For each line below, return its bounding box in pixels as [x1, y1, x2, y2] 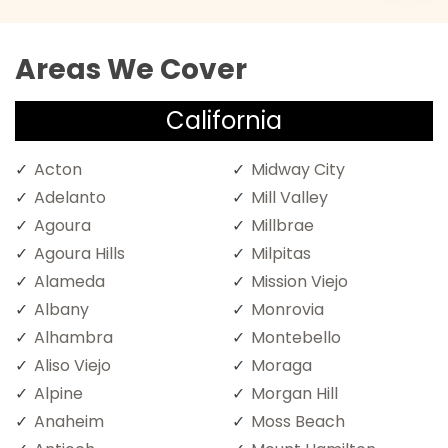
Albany [34, 297, 89, 321]
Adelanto [34, 185, 106, 209]
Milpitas [251, 241, 311, 265]
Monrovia [251, 297, 324, 321]
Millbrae [251, 213, 314, 237]
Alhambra [34, 325, 113, 349]
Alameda [34, 269, 105, 293]
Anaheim [34, 409, 104, 433]
